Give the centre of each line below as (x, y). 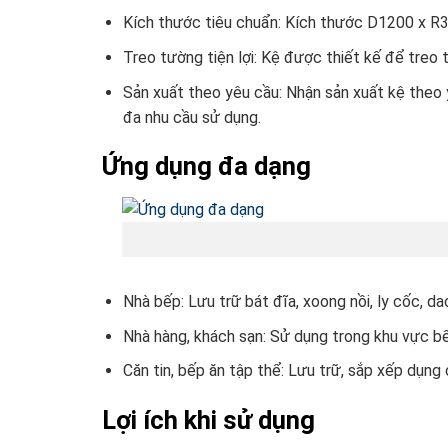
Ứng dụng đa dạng (206, 166)
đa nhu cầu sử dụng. (191, 117)
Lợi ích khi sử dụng (208, 419)
